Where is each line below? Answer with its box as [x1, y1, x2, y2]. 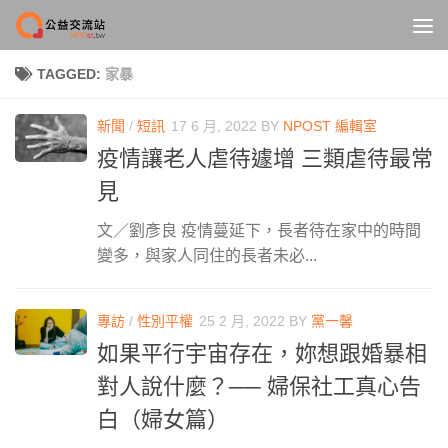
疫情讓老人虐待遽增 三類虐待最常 [97, 146, 433, 172]
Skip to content [27, 19, 142, 36]
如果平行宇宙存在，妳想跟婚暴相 [97, 341, 427, 367]
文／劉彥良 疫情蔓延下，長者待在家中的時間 [97, 222, 421, 240]
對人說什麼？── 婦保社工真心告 [97, 374, 421, 400]
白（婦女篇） [97, 407, 229, 433]
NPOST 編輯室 [283, 118, 377, 134]
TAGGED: [37, 66, 105, 82]
